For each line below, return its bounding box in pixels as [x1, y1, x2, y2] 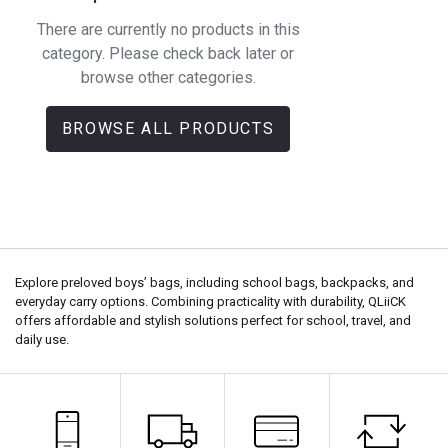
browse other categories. [80, 67, 256, 87]
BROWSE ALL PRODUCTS [61, 118, 275, 138]
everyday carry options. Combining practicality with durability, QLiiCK [15, 294, 406, 309]
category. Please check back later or [42, 43, 294, 63]
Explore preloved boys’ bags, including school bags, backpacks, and [15, 275, 414, 290]
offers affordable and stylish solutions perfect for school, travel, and [15, 313, 411, 328]
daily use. [15, 332, 69, 347]
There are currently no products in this [36, 19, 300, 39]
